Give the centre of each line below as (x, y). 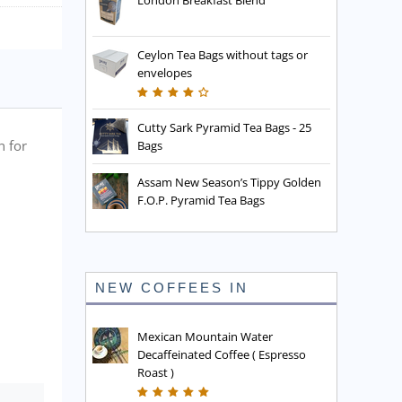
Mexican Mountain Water (205, 337)
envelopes (165, 73)
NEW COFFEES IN (172, 288)
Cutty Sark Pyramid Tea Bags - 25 (225, 128)
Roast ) (156, 373)
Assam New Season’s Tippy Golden (230, 183)
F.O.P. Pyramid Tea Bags (201, 201)
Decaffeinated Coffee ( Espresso (222, 355)
